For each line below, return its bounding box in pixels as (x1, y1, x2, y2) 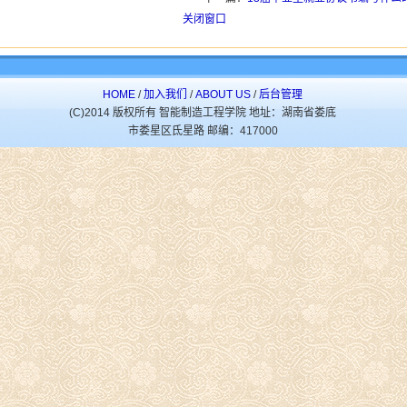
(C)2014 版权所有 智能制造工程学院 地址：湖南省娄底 (69, 106, 336, 119)
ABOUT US (195, 88, 251, 101)
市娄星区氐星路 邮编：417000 (127, 124, 278, 137)
